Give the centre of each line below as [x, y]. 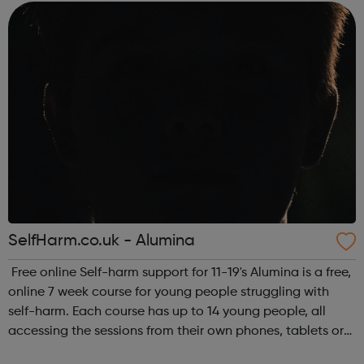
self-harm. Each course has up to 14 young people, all [167, 312]
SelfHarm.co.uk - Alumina [102, 242]
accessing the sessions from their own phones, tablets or [176, 332]
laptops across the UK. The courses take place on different [182, 351]
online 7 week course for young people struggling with [169, 293]
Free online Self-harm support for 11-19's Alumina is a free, [129, 273]
